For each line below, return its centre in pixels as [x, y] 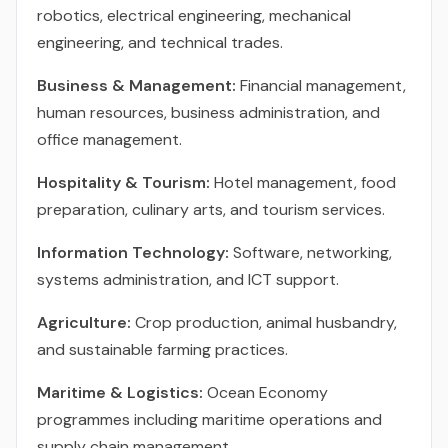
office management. [109, 139]
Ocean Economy [265, 392]
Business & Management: [136, 85]
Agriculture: [84, 322]
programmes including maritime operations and [209, 419]
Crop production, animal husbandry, [264, 322]
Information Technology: [133, 252]
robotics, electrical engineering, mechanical [194, 15]
